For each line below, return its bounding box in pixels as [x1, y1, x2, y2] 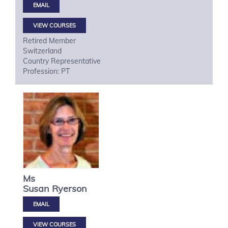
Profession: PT [23, 67, 70, 76]
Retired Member [23, 36, 76, 45]
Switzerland [23, 46, 62, 55]
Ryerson [52, 183, 87, 194]
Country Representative [23, 56, 101, 66]
